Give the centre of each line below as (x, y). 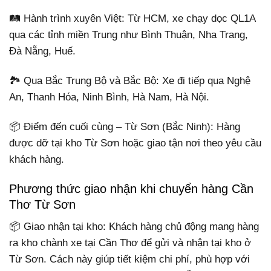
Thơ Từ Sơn (42, 205)
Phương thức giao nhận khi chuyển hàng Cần (131, 189)
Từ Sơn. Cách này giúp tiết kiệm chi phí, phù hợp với (129, 260)
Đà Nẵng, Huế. (42, 51)
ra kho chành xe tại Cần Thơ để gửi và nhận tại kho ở (130, 243)
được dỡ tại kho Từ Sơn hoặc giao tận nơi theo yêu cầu (135, 143)
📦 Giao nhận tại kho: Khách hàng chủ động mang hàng (134, 227)
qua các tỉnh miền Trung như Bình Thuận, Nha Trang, (129, 34)
